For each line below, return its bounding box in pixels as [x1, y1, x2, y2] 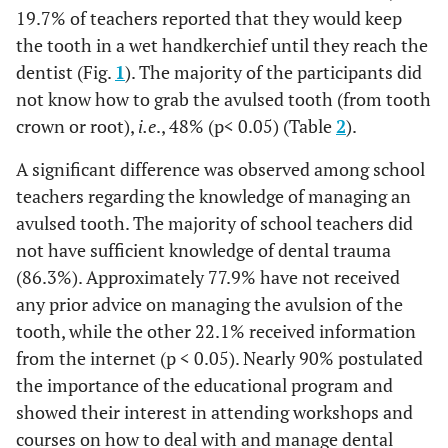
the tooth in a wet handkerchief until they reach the [16, 33, 428, 57]
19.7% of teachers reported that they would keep [16, 6, 402, 30]
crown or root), [16, 114, 138, 138]
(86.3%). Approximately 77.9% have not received [16, 265, 400, 289]
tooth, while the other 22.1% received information [16, 319, 416, 343]
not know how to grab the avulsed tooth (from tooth [16, 87, 431, 111]
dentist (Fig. [16, 60, 115, 84]
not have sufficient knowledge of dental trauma [16, 238, 391, 262]
